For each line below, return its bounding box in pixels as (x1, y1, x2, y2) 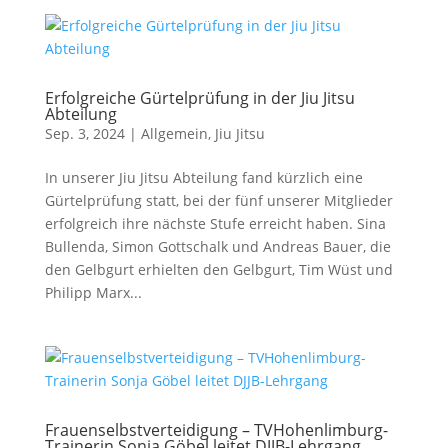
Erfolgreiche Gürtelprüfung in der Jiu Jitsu (44, 87, 355, 109)
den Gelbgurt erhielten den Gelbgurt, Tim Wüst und (44, 260, 393, 279)
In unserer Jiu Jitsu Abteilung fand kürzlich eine (44, 168, 363, 187)
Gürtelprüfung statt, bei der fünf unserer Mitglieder (44, 191, 393, 210)
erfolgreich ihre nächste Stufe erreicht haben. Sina (44, 214, 386, 233)
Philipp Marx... (44, 283, 142, 302)
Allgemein (140, 124, 208, 143)
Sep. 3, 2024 (44, 124, 125, 143)
